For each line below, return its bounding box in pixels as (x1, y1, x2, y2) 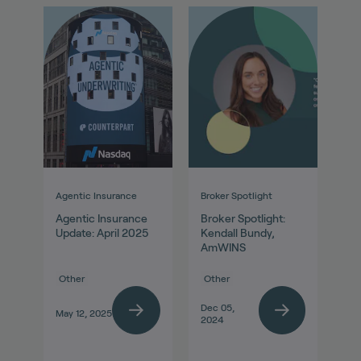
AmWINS (201, 241, 246, 255)
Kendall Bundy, (201, 226, 275, 240)
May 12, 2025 (55, 308, 112, 319)
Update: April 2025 (55, 226, 148, 240)
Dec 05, (201, 301, 234, 313)
